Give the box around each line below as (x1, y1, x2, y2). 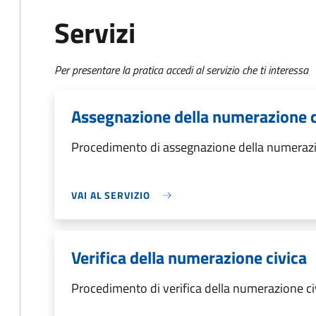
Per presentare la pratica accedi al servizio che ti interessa (54, 61, 308, 78)
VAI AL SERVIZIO (71, 188, 150, 202)
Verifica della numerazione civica (71, 245, 307, 270)
